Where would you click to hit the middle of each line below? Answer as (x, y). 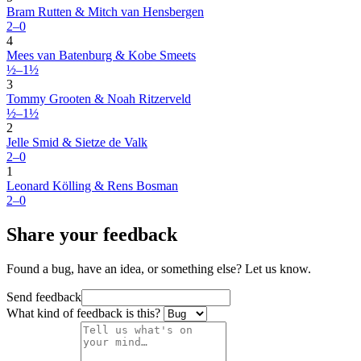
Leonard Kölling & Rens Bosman (92, 186)
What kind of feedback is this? (83, 313)
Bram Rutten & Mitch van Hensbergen (105, 12)
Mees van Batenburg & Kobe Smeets (101, 56)
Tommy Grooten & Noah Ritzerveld (99, 99)
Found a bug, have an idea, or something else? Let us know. (159, 269)
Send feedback (44, 297)
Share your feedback (92, 235)
